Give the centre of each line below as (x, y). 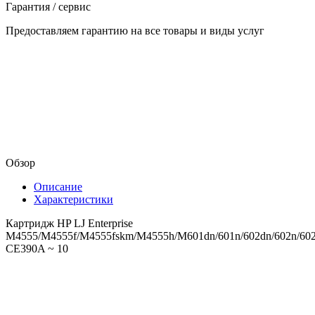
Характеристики (73, 199)
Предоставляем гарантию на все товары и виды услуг (135, 30)
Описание (58, 186)
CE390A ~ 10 (37, 248)
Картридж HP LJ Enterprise (69, 223)
